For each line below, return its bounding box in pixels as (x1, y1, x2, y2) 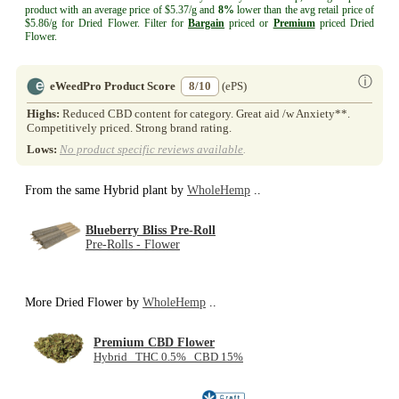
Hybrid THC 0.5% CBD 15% (94, 351, 243, 364)
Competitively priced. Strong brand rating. (27, 121, 232, 135)
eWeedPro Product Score (50, 79, 175, 93)
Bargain (188, 17, 225, 29)
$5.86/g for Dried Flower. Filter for (25, 17, 189, 29)
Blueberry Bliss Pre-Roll (85, 224, 216, 238)
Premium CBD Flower (94, 336, 215, 350)
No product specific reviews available (60, 142, 243, 157)
